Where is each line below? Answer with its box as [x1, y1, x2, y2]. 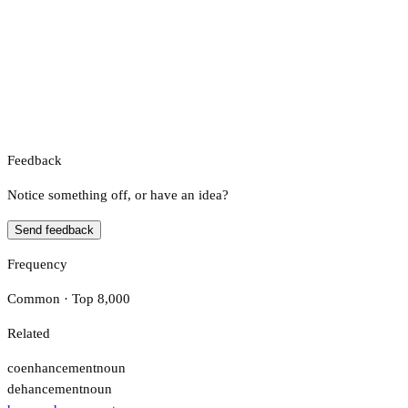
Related [7, 325, 50, 341]
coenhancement [7, 360, 97, 375]
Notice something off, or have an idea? [7, 187, 229, 202]
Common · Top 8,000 [7, 291, 130, 306]
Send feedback [15, 222, 94, 237]
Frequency [7, 256, 67, 271]
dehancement [7, 381, 83, 396]
